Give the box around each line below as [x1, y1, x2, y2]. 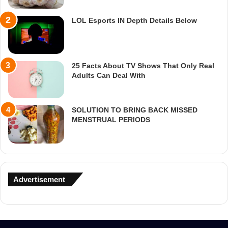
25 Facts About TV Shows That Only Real [72, 61, 214, 70]
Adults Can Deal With [72, 71, 146, 79]
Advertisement [13, 175, 65, 184]
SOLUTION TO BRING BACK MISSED [72, 105, 197, 114]
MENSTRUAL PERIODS [72, 115, 150, 124]
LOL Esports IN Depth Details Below [72, 16, 197, 24]
